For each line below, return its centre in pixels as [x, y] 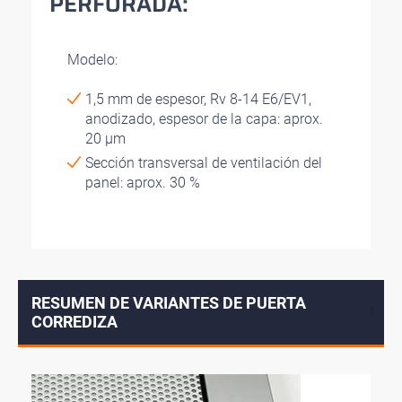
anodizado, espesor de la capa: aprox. [204, 118]
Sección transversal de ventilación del [204, 162]
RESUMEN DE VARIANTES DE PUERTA [169, 302]
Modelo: [92, 59]
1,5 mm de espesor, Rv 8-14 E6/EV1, [198, 99]
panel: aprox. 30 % [143, 182]
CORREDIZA [74, 321]
